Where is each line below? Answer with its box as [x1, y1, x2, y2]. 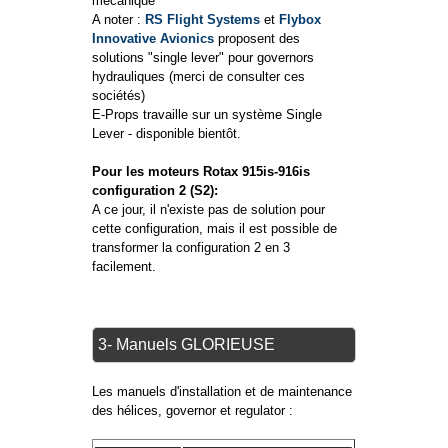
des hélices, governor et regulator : [92, 403, 294, 419]
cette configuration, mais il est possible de [92, 221, 338, 237]
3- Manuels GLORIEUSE [98, 336, 276, 354]
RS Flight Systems [145, 12, 261, 28]
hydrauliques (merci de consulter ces [92, 69, 306, 85]
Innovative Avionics [92, 31, 215, 47]
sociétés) [92, 88, 146, 104]
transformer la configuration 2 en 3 [92, 240, 291, 256]
